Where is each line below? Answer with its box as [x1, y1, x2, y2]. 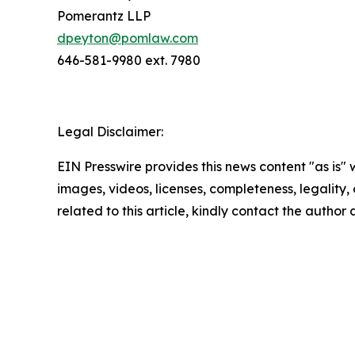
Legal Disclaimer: [57, 124, 163, 139]
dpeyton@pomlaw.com [57, 30, 198, 46]
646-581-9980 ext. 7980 [57, 52, 200, 68]
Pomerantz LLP [57, 8, 151, 24]
